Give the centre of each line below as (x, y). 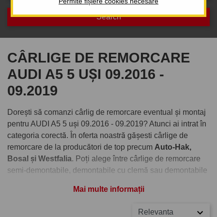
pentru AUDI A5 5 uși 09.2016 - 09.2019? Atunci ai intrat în (107, 124)
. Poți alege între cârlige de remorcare (136, 158)
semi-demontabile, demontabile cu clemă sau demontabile (107, 170)
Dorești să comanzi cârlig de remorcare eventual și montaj (107, 112)
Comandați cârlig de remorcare (99, 203)
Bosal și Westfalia (39, 158)
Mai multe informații (108, 189)
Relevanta (156, 212)
